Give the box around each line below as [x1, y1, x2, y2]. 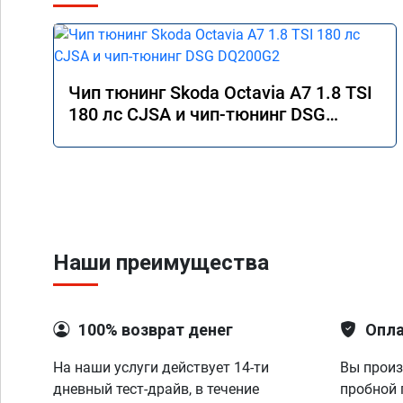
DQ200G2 [68, 125, 145, 147]
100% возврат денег [78, 320, 233, 339]
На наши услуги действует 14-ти [53, 359, 269, 376]
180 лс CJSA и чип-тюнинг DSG [68, 103, 326, 125]
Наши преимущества [53, 250, 269, 275]
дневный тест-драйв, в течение [53, 381, 259, 398]
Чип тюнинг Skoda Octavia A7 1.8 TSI [68, 82, 372, 103]
